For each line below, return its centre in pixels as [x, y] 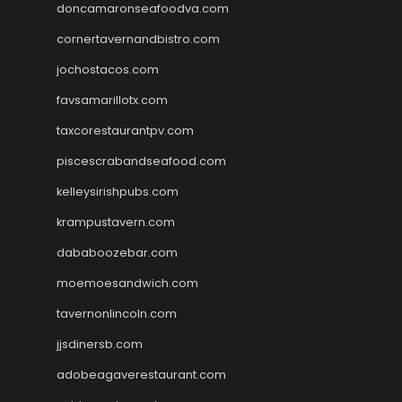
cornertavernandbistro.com [138, 39]
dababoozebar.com [117, 252]
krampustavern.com [116, 222]
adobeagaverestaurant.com [141, 374]
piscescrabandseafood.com [141, 161]
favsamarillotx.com [112, 100]
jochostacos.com [108, 69]
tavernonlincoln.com [117, 313]
